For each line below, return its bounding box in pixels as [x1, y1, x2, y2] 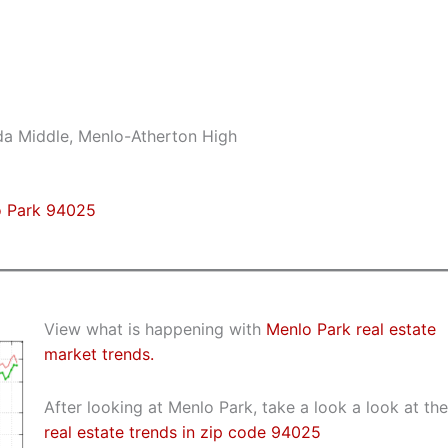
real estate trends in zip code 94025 [43, 421, 321, 442]
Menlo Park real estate [265, 318, 436, 339]
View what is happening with [43, 318, 266, 339]
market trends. [43, 343, 154, 364]
